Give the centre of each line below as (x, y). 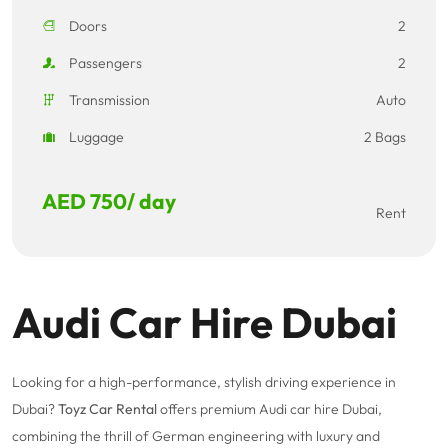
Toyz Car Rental (107, 409)
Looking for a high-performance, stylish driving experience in (204, 382)
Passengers (104, 63)
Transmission (108, 100)
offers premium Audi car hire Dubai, (269, 409)
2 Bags (385, 137)
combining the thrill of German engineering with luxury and (196, 436)
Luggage (95, 137)
